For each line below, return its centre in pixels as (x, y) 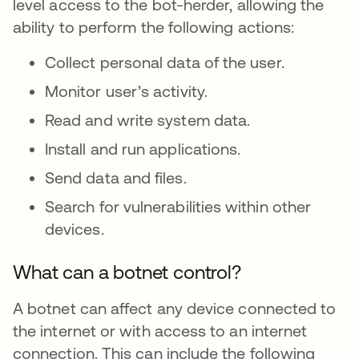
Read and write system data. (148, 120)
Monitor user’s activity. (126, 91)
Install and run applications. (143, 149)
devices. (75, 229)
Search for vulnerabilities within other (178, 206)
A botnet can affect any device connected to (175, 308)
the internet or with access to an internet (160, 331)
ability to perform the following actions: (154, 27)
